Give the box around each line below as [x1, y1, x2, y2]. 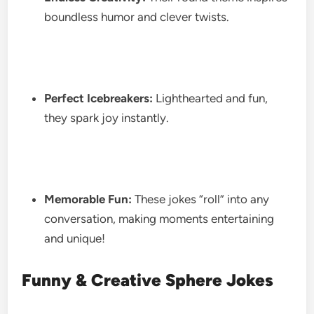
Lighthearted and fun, [153, 90, 268, 105]
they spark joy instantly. [44, 110, 172, 125]
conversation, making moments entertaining [44, 211, 275, 226]
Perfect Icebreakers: [44, 90, 153, 105]
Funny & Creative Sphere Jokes [22, 269, 274, 290]
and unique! [44, 231, 106, 245]
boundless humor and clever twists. [44, 9, 233, 24]
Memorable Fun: [44, 191, 132, 206]
